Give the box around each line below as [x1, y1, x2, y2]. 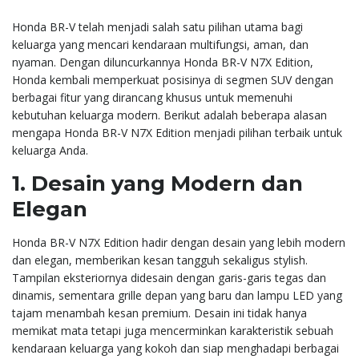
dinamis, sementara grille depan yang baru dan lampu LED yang [12, 287, 342, 303]
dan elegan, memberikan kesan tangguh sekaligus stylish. [12, 252, 308, 268]
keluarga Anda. [12, 142, 88, 158]
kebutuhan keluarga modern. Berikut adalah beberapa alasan [12, 107, 327, 123]
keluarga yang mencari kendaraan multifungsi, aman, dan [12, 36, 309, 52]
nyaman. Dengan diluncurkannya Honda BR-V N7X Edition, [12, 54, 313, 70]
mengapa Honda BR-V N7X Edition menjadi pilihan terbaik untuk [12, 124, 342, 140]
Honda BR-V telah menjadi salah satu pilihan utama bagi [12, 18, 303, 34]
